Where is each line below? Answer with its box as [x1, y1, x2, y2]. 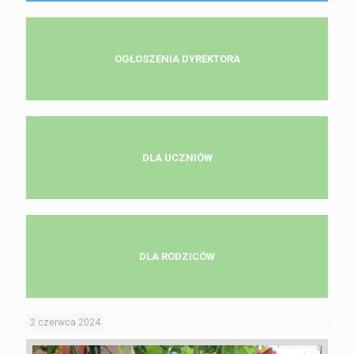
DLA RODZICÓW [139, 250, 215, 263]
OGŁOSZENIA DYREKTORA [114, 53, 240, 66]
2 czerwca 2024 [30, 317, 100, 329]
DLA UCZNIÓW [141, 152, 213, 164]
